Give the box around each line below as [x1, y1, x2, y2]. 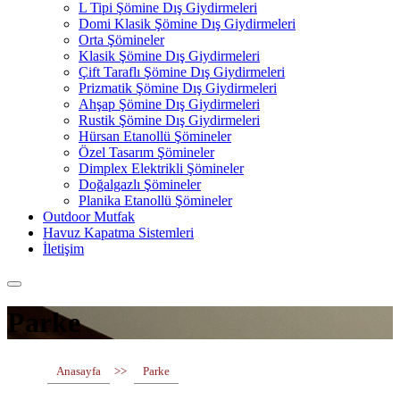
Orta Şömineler [79, 32, 164, 47]
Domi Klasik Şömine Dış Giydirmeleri [79, 16, 296, 31]
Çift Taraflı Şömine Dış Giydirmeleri [79, 64, 285, 79]
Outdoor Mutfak [43, 209, 135, 224]
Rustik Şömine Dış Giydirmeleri [79, 112, 260, 128]
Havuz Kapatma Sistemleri [43, 225, 194, 240]
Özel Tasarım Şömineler [79, 145, 214, 160]
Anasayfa [56, 363, 101, 378]
